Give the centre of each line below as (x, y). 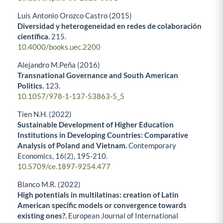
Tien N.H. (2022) (45, 114)
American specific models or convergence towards (102, 205)
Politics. (31, 85)
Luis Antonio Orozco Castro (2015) (75, 15)
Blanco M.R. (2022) (49, 184)
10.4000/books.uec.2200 (59, 47)
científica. (34, 36)
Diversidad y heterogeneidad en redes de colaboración (110, 26)
